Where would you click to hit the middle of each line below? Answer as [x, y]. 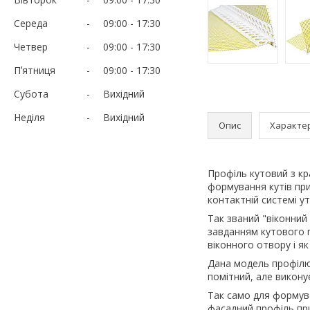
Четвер [31, 46]
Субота [31, 93]
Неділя [29, 117]
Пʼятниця [35, 70]
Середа [31, 23]
